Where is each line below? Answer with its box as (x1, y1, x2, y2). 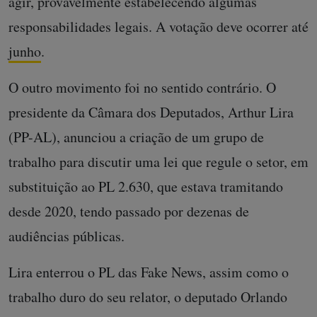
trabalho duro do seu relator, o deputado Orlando (8, 287, 287, 306)
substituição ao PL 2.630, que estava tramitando (8, 176, 283, 196)
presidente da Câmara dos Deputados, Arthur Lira (8, 102, 294, 122)
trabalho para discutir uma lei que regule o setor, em (8, 151, 309, 171)
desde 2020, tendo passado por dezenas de (8, 201, 249, 221)
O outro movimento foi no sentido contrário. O (8, 77, 276, 97)
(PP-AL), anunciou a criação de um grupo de (8, 127, 264, 146)
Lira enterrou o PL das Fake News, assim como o (8, 262, 289, 282)
